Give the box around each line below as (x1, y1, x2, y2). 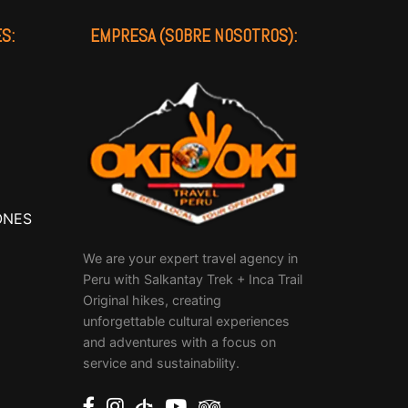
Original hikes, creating (83, 292, 221, 309)
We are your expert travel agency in (83, 250, 298, 267)
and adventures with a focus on (83, 334, 276, 351)
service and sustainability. (83, 355, 240, 372)
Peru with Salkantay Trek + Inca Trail (83, 271, 302, 288)
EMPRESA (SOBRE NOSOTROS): (90, 25, 297, 48)
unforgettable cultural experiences (83, 313, 290, 330)
